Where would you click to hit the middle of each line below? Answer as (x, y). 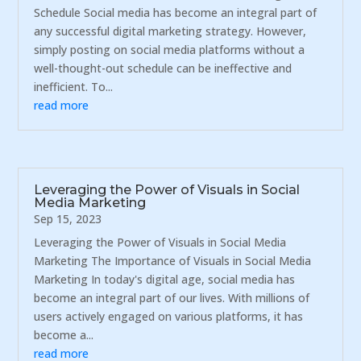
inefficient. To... (74, 86)
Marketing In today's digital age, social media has (165, 280)
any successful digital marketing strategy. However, (170, 31)
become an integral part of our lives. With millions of (172, 298)
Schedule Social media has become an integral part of (176, 12)
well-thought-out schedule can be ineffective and (163, 68)
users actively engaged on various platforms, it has (169, 317)
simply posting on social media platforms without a (170, 49)
